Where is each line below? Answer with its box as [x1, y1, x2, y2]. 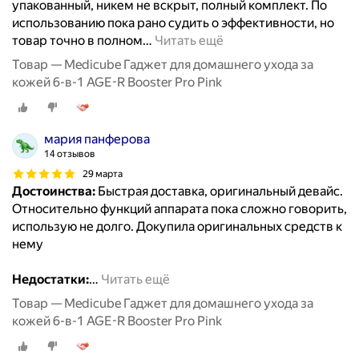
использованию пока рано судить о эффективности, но [12, 15, 334, 31]
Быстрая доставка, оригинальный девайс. [95, 184, 343, 200]
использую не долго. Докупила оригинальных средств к [12, 219, 342, 235]
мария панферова [44, 131, 150, 147]
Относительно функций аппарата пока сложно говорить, [12, 201, 347, 217]
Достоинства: [12, 184, 95, 200]
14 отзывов [44, 148, 95, 160]
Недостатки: [12, 272, 89, 288]
